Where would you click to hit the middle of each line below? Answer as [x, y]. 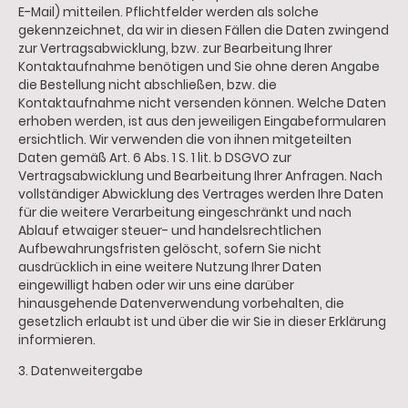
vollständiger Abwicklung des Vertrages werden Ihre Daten [201, 195]
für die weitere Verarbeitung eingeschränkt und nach [185, 213]
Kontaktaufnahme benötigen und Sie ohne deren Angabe [199, 67]
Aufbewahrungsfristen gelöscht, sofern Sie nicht [170, 250]
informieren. [57, 341]
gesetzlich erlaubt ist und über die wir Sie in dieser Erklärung [202, 322]
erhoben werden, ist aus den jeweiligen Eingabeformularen [202, 122]
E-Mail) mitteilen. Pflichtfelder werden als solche [168, 13]
